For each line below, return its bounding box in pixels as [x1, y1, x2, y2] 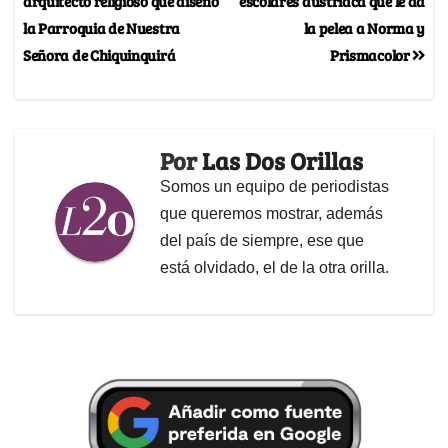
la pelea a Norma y [303, 17, 425, 39]
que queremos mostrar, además [160, 205, 383, 223]
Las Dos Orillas [202, 144, 363, 178]
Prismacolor [329, 44, 413, 66]
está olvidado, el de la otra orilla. [160, 259, 389, 277]
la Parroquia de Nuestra [23, 17, 180, 39]
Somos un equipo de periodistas [160, 178, 389, 196]
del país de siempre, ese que [160, 232, 364, 250]
